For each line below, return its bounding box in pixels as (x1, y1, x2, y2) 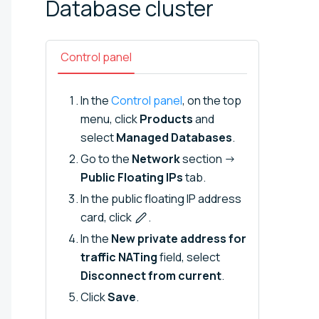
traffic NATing (80, 249, 157, 265)
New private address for (111, 230, 246, 246)
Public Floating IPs (80, 169, 183, 185)
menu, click (80, 110, 140, 127)
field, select (157, 249, 220, 265)
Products (140, 110, 193, 127)
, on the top (182, 92, 241, 108)
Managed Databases (116, 129, 232, 145)
